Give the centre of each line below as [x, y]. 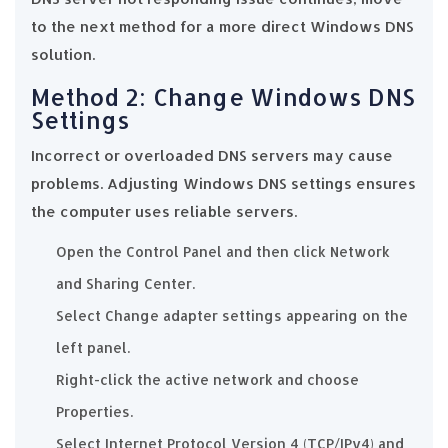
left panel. [93, 347]
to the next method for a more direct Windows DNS [222, 26]
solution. [63, 54]
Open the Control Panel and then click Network [223, 251]
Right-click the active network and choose [207, 379]
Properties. [94, 411]
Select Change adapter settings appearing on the [232, 315]
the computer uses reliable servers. [164, 211]
